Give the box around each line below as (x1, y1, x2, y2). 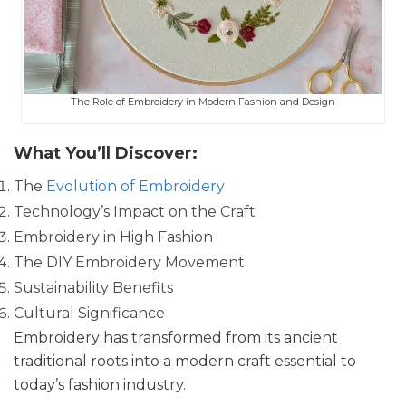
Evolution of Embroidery (46, 177, 225, 195)
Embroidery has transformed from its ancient (14, 328, 338, 346)
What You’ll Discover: (14, 142, 198, 163)
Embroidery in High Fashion (14, 227, 213, 246)
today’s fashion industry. (14, 375, 186, 393)
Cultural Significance (14, 304, 165, 322)
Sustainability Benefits (14, 278, 173, 296)
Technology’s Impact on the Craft (14, 202, 256, 220)
